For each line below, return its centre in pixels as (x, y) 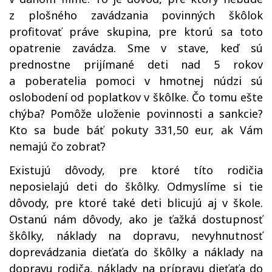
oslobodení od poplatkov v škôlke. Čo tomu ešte (136, 97)
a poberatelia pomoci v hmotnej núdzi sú (136, 81)
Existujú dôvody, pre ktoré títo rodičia (136, 170)
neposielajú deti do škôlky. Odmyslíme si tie (136, 186)
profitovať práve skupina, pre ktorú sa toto (136, 32)
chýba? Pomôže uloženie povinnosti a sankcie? (136, 114)
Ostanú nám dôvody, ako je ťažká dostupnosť (136, 219)
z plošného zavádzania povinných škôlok (136, 15)
